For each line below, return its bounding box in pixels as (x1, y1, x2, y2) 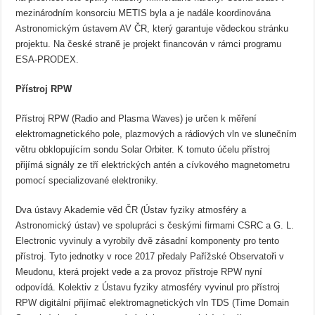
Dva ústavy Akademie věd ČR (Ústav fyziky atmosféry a (15, 205, 247, 215)
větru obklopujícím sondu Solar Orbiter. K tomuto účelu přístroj (15, 144, 271, 155)
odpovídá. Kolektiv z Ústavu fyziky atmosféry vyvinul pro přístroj (15, 282, 281, 292)
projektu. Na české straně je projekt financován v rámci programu (15, 39, 282, 49)
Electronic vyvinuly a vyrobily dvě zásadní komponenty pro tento (15, 236, 280, 246)
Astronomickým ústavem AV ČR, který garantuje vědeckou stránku (15, 23, 289, 34)
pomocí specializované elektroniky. (15, 175, 159, 186)
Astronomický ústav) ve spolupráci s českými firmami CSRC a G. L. (15, 220, 295, 231)
